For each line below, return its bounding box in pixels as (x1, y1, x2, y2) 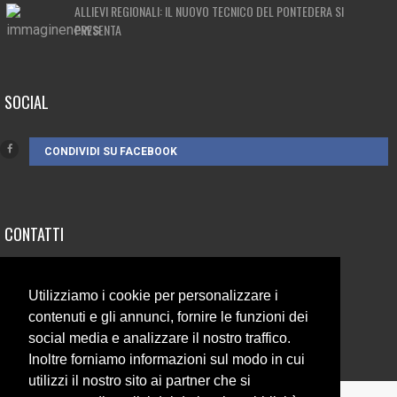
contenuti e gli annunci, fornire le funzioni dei (28, 309, 308, 325)
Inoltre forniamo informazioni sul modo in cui (28, 352, 305, 368)
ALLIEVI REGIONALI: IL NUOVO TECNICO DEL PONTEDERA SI (74, 2, 344, 20)
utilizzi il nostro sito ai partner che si (28, 373, 251, 389)
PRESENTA (74, 20, 121, 39)
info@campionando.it (42, 298, 171, 315)
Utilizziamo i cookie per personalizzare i (28, 288, 278, 304)
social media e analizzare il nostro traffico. (28, 331, 291, 346)
